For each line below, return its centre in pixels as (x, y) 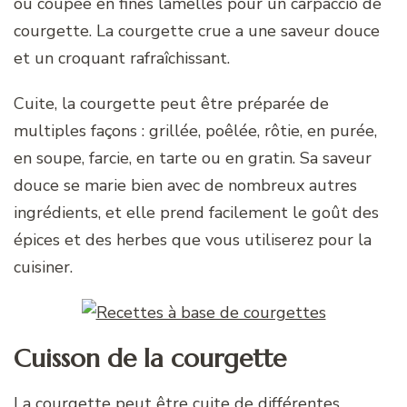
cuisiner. (43, 268)
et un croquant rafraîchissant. (122, 59)
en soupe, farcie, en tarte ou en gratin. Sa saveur (193, 159)
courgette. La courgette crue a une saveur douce (197, 31)
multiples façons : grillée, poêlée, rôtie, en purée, (195, 131)
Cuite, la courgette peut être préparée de (171, 104)
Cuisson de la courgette (150, 358)
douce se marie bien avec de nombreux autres (185, 186)
